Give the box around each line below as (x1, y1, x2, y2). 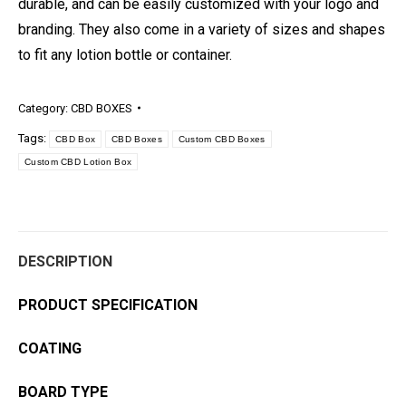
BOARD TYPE (18, 382, 108, 401)
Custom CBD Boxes (178, 133, 266, 144)
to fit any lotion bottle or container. (18, 45, 232, 63)
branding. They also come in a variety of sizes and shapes (18, 20, 385, 38)
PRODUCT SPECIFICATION (18, 295, 198, 314)
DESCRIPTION (18, 252, 112, 270)
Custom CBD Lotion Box (24, 156, 132, 167)
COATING (18, 339, 82, 357)
